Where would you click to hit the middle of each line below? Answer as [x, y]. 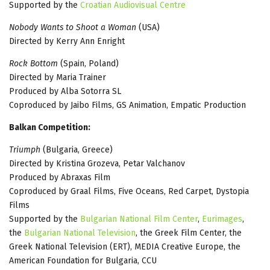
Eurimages [222, 219]
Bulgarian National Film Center [139, 219]
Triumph [26, 149]
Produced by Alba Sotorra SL [65, 91]
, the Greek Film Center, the [189, 233]
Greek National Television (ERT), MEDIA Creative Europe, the [125, 246]
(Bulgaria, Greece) [78, 149]
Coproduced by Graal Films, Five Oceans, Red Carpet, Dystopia [129, 191]
